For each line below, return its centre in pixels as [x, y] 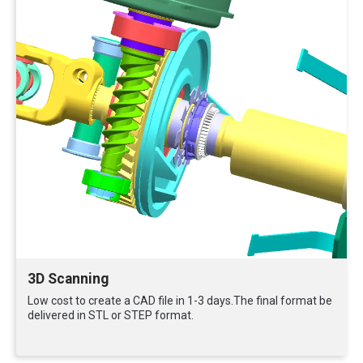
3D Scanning [68, 279]
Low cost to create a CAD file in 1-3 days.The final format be [180, 301]
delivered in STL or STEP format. [111, 316]
